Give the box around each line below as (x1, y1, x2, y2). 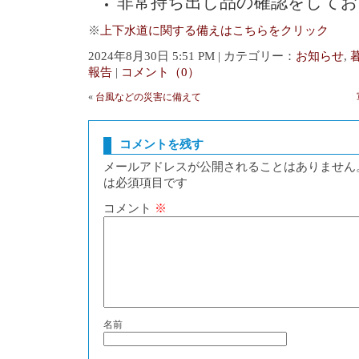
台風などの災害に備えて (95, 91, 201, 103)
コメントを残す (119, 138, 204, 151)
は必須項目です (103, 176, 188, 189)
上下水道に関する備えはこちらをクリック (100, 24, 329, 37)
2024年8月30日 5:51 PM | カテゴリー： (88, 50, 296, 63)
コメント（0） (121, 66, 200, 79)
